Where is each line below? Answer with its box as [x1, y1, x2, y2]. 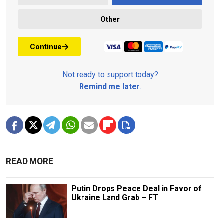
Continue [30, 42, 62, 51]
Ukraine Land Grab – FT [71, 193, 158, 203]
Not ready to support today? [62, 70, 158, 80]
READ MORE [6, 156, 53, 166]
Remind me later [79, 82, 140, 92]
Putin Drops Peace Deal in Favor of [71, 184, 202, 193]
